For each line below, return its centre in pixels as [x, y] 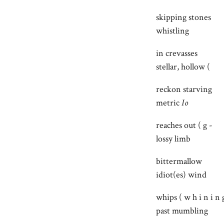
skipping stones [183, 17]
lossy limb [173, 138]
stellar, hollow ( [183, 66]
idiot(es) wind [181, 174]
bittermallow [179, 161]
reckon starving [184, 89]
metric [169, 102]
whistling [172, 30]
